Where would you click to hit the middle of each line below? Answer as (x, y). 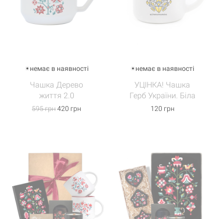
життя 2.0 (56, 96)
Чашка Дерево (57, 85)
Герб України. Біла (162, 96)
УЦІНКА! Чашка (163, 85)
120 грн (162, 109)
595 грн (44, 109)
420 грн (69, 109)
